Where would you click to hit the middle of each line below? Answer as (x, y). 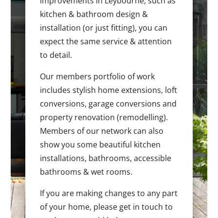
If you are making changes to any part (109, 193)
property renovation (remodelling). (104, 118)
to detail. (56, 55)
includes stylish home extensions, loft (109, 90)
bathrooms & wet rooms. (86, 172)
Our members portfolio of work (98, 77)
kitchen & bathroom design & (94, 14)
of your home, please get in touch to (107, 207)
